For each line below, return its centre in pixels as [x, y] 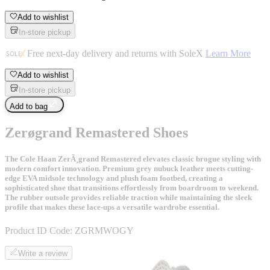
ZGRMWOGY [104, 231]
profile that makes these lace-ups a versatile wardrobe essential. [112, 207]
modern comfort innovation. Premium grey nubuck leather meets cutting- [129, 168]
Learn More [228, 53]
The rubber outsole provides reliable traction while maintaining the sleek [128, 197]
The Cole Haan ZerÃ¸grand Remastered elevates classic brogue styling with [133, 159]
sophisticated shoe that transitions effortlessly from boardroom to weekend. [132, 187]
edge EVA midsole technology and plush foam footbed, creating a [114, 178]
